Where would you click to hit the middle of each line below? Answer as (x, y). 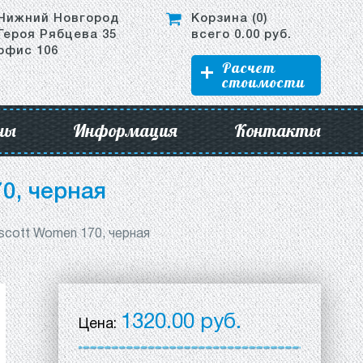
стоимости (263, 82)
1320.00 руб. (181, 322)
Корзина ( (224, 19)
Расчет (249, 68)
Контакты (278, 130)
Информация (125, 130)
